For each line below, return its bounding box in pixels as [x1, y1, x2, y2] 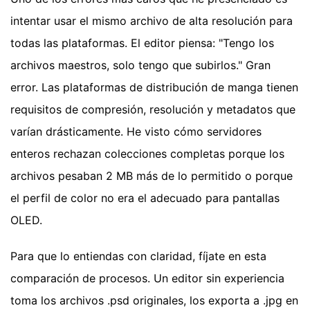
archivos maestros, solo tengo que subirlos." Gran [10, 58, 271, 73]
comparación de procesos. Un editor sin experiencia [10, 271, 284, 286]
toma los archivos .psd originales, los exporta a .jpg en [10, 293, 298, 308]
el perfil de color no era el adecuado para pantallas [10, 191, 280, 206]
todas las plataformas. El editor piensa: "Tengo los [10, 36, 274, 51]
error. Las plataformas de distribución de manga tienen [10, 80, 298, 95]
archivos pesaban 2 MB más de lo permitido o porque [10, 169, 293, 183]
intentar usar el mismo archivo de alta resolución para [10, 14, 293, 28]
